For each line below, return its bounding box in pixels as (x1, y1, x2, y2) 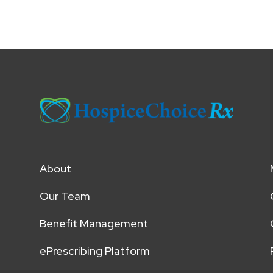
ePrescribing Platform (39, 243, 150, 258)
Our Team (39, 188, 90, 203)
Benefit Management (39, 216, 148, 230)
